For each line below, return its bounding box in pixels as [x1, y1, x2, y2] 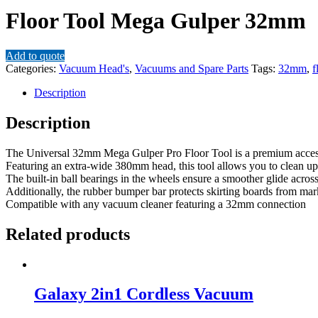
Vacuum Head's [59, 62, 129, 75]
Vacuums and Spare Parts [135, 62, 248, 75]
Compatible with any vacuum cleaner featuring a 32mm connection [6, 197, 306, 210]
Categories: [6, 62, 59, 75]
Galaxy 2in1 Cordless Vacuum [34, 285, 253, 304]
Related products [6, 224, 130, 243]
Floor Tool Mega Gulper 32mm [6, 8, 306, 34]
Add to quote [6, 49, 65, 62]
